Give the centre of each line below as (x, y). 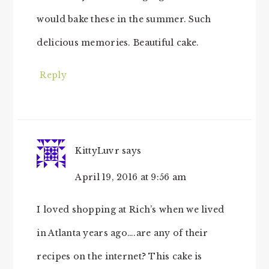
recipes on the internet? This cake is (119, 257)
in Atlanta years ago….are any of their (122, 233)
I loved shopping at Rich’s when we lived (131, 210)
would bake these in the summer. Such (124, 20)
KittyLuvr (97, 151)
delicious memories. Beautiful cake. (118, 43)
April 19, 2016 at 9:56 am (131, 177)
